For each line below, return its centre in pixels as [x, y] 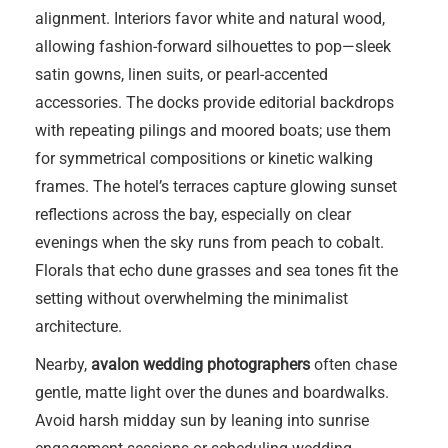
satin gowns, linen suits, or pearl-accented [181, 74]
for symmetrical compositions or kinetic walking [204, 158]
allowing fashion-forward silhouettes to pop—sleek [213, 46]
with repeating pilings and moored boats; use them [213, 130]
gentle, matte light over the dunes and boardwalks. [212, 392]
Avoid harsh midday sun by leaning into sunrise [202, 420]
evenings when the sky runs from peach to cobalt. [209, 242]
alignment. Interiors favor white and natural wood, [210, 18]
